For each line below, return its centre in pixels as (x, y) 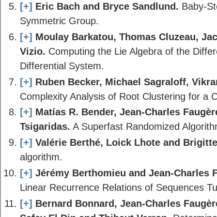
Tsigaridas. (45, 126)
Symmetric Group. (59, 21)
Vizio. (32, 51)
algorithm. (41, 157)
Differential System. (62, 65)
